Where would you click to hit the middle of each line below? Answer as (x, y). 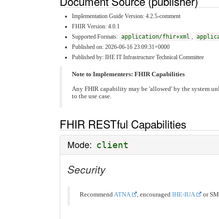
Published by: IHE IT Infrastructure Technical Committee (138, 57)
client (112, 145)
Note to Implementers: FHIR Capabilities (128, 74)
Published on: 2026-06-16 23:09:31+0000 (121, 47)
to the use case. (92, 96)
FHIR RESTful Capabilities (123, 124)
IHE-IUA (184, 195)
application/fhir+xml (155, 36)
